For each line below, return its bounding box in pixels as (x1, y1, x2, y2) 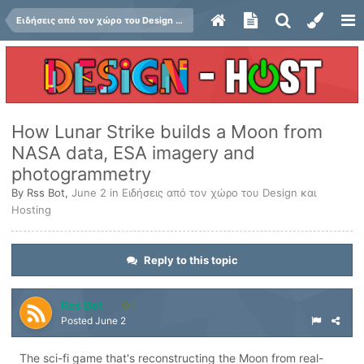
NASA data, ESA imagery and (11, 142, 255, 163)
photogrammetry (11, 163, 151, 184)
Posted (61, 314, 95, 327)
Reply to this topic (143, 253, 238, 266)
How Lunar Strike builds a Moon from (11, 121, 323, 142)
